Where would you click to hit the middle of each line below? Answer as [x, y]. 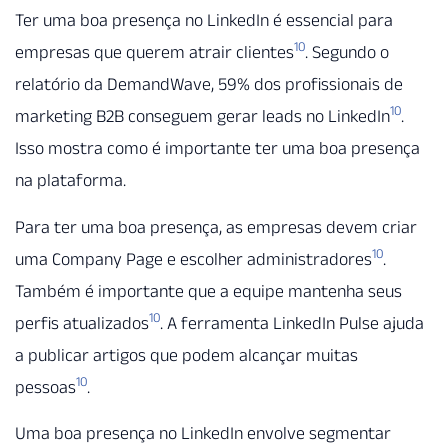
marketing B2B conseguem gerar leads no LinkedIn [202, 116]
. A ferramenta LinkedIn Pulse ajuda [292, 322]
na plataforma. [70, 180]
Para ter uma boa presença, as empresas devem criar [216, 226]
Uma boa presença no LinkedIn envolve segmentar [203, 432]
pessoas [45, 386]
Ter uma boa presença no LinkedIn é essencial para [204, 20]
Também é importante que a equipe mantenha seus [208, 290]
